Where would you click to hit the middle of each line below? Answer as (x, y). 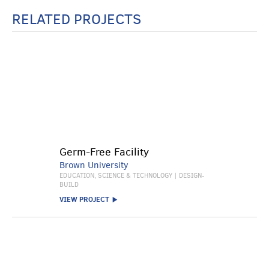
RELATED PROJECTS (77, 19)
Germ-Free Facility (104, 152)
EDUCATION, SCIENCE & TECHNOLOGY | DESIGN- (132, 176)
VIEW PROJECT (84, 199)
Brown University (94, 165)
